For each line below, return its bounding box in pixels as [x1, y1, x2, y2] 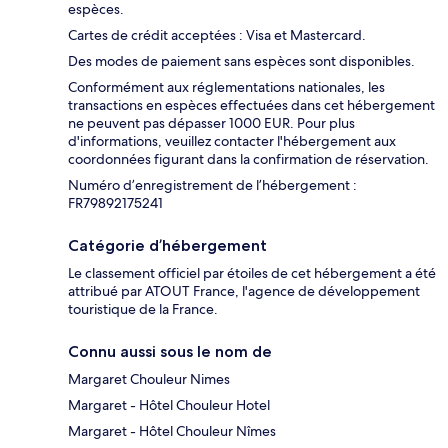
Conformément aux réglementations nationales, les [68, 77, 385, 96]
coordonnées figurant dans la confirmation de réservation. [68, 149, 429, 168]
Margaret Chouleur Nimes [68, 369, 230, 388]
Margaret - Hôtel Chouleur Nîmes [68, 421, 276, 440]
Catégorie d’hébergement [68, 235, 267, 255]
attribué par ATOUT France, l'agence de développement [68, 281, 420, 300]
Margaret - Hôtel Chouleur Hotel [68, 395, 270, 414]
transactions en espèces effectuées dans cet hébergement [68, 95, 435, 114]
